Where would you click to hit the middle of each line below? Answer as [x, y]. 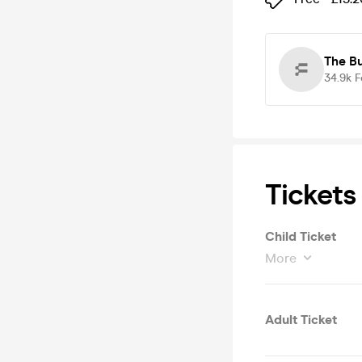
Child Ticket [301, 236]
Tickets [310, 195]
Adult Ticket [301, 320]
